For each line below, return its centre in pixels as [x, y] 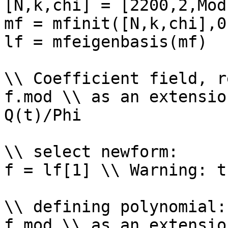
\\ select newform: [96, 152]
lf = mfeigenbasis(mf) [106, 42]
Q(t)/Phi [43, 115]
